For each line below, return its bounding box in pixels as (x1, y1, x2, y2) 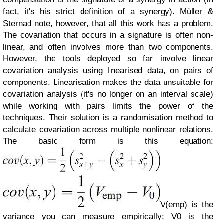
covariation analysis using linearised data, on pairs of (3, 66, 213, 75)
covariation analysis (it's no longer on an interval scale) (3, 89, 213, 99)
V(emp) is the (160, 200, 213, 209)
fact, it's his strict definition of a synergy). (3, 7, 180, 16)
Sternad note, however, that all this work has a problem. (3, 19, 213, 28)
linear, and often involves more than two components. (3, 42, 213, 52)
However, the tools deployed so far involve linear (3, 54, 213, 63)
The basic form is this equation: (3, 137, 213, 146)
